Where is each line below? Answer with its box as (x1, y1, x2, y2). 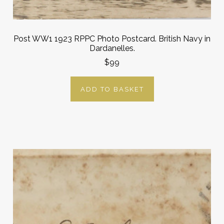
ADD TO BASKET (80, 85, 144, 93)
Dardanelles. (89, 43, 135, 53)
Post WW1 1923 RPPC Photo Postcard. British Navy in (13, 33, 210, 43)
